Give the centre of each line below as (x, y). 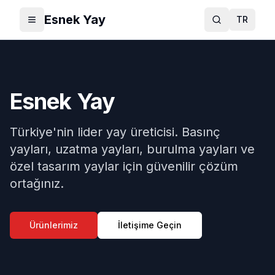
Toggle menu (59, 25)
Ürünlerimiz (54, 225)
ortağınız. (37, 184)
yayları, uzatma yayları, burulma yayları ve (132, 149)
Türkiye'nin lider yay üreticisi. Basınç (115, 132)
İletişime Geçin (150, 225)
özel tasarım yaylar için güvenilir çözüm (124, 166)
